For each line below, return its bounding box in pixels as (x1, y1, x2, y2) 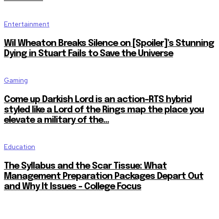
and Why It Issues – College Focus (4, 182, 141, 191)
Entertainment (4, 20, 49, 28)
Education (4, 142, 35, 151)
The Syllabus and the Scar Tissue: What (4, 161, 167, 171)
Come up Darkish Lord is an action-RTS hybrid (4, 95, 192, 104)
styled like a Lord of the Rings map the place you (4, 105, 204, 114)
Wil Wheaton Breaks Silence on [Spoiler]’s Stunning (4, 39, 214, 48)
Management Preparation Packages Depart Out (4, 172, 203, 181)
